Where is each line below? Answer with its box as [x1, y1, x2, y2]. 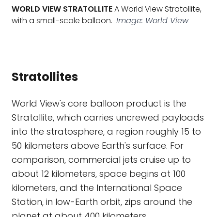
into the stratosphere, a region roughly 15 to [12, 125, 201, 138]
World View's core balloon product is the [12, 97, 186, 109]
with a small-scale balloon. [12, 15, 112, 26]
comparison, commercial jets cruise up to [12, 154, 191, 166]
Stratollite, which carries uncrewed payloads [12, 111, 204, 124]
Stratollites [12, 69, 78, 85]
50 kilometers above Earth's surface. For [12, 139, 184, 152]
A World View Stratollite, [112, 3, 201, 15]
